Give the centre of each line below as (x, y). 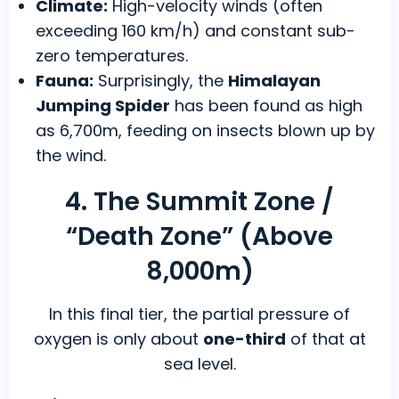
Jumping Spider (103, 106)
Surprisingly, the (161, 81)
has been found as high (266, 106)
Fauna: (65, 81)
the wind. (71, 156)
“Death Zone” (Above (199, 237)
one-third (244, 339)
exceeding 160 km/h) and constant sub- (195, 31)
